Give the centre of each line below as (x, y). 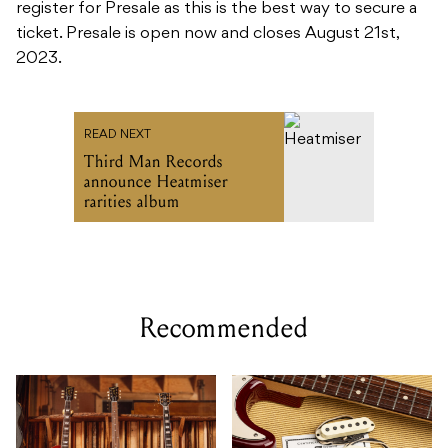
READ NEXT (117, 135)
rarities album (132, 202)
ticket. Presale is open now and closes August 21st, (207, 34)
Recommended (224, 328)
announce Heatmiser (156, 182)
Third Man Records (153, 162)
